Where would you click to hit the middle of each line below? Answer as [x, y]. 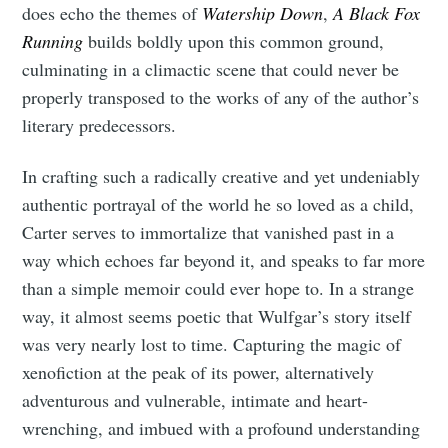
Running [55, 41]
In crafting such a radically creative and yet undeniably [221, 176]
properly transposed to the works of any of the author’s [221, 97]
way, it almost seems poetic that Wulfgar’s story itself [217, 316]
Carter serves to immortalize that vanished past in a [208, 232]
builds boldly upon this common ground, [236, 41]
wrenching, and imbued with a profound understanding [221, 428]
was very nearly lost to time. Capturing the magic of [212, 344]
